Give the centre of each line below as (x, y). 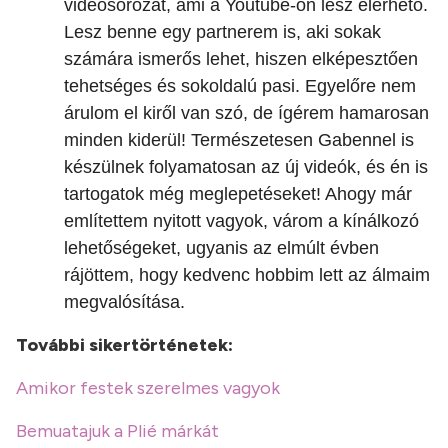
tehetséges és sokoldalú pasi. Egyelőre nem (240, 86)
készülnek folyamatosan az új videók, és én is (246, 167)
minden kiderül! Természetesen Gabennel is (239, 140)
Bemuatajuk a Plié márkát (117, 431)
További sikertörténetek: (124, 345)
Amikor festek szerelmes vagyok (148, 388)
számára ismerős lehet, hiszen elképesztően (241, 59)
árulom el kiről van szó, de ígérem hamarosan (246, 113)
